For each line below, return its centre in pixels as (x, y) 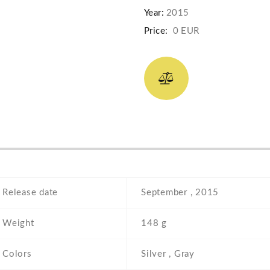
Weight (18, 224)
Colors (17, 254)
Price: (156, 31)
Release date (30, 193)
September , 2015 (180, 193)
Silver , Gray (168, 254)
